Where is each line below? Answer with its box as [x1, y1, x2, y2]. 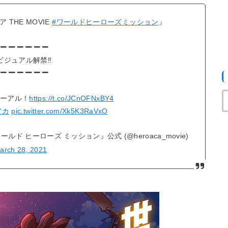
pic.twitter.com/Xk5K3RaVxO [11, 107, 108, 116]
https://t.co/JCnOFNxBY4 [29, 94, 114, 103]
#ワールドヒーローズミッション [52, 18, 159, 26]
